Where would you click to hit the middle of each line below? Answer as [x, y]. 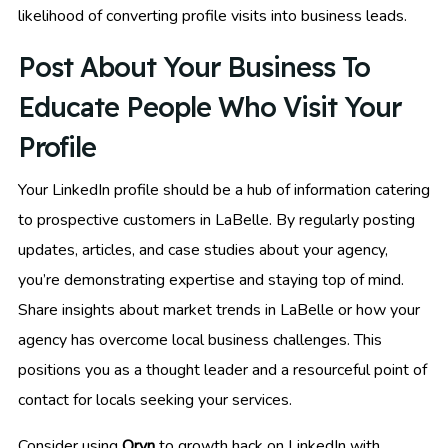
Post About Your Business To [194, 67]
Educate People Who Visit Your [209, 107]
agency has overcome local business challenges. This [200, 340]
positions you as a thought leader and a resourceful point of [222, 370]
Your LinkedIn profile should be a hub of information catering [224, 190]
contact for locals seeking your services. [155, 400]
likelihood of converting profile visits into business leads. [212, 16]
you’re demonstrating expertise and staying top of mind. [211, 280]
